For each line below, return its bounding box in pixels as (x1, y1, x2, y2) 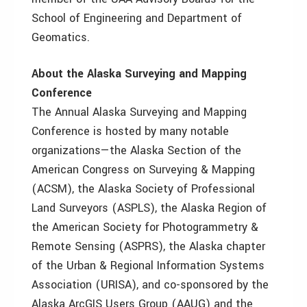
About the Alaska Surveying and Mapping (32, 66, 247, 82)
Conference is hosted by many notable (32, 123, 229, 139)
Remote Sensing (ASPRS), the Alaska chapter (32, 238, 265, 254)
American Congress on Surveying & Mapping (32, 162, 255, 177)
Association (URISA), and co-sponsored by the (32, 277, 269, 293)
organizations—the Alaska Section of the (32, 143, 241, 158)
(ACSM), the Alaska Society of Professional (32, 181, 255, 197)
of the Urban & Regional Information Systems (32, 258, 265, 273)
